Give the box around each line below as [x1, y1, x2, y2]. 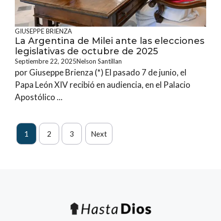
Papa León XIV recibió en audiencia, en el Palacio [15, 79, 190, 90]
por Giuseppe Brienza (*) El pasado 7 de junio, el [15, 67, 186, 77]
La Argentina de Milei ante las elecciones [15, 36, 204, 46]
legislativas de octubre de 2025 [15, 46, 158, 57]
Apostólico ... [15, 92, 63, 102]
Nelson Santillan [76, 57, 122, 65]
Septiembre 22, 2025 [15, 57, 76, 65]
